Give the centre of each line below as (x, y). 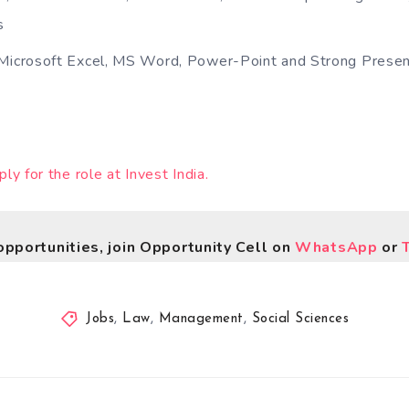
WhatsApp (336, 247)
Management (201, 319)
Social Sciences (300, 319)
